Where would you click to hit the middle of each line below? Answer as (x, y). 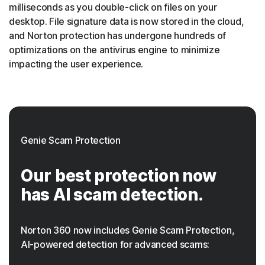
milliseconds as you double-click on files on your (113, 7)
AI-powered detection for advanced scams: (115, 245)
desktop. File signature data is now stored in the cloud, (127, 22)
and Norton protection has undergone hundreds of (117, 36)
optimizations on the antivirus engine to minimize (114, 50)
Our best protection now (119, 176)
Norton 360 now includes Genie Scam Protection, (128, 230)
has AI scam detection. (112, 195)
